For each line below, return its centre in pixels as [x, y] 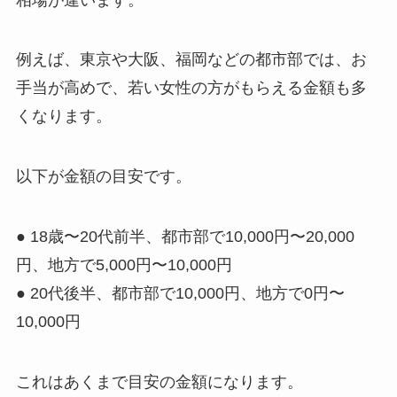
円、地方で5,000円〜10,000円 [124, 265]
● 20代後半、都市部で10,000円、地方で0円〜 [180, 294]
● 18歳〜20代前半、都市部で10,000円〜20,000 [185, 237]
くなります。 [63, 117]
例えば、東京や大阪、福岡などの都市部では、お [191, 60]
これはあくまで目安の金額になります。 [159, 381]
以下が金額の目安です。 [103, 177]
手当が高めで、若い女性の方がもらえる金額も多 [191, 88]
